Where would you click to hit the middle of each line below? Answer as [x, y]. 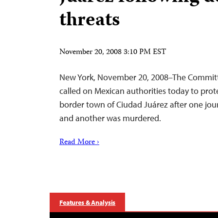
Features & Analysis [88, 202]
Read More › [79, 143]
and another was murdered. [111, 118]
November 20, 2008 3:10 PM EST [113, 53]
